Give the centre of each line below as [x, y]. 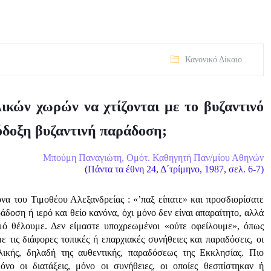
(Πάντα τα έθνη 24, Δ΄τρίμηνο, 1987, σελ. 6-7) [174, 169]
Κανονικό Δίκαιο [213, 60]
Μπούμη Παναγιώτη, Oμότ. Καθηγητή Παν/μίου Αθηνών [153, 158]
